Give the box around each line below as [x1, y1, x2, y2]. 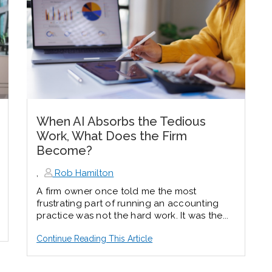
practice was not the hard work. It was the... [36, 209, 229, 221]
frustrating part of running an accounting [36, 197, 219, 209]
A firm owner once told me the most [36, 185, 197, 197]
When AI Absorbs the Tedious [36, 114, 206, 129]
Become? [36, 143, 93, 158]
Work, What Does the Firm [36, 128, 188, 143]
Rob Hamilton [52, 167, 114, 178]
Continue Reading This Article [36, 233, 153, 243]
